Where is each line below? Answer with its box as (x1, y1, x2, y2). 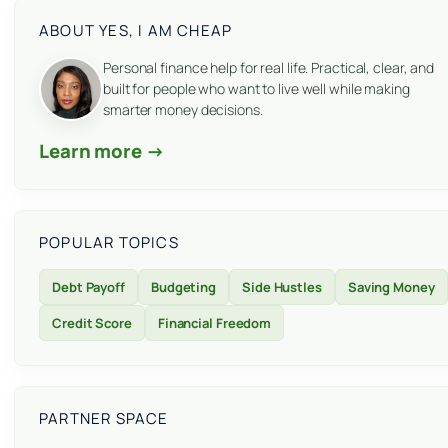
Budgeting (150, 278, 217, 297)
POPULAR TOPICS (39, 232, 179, 254)
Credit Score (52, 314, 132, 333)
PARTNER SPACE (39, 408, 169, 430)
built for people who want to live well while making (103, 79, 410, 99)
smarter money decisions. (103, 100, 263, 120)
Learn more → (39, 138, 165, 165)
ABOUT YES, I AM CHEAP (39, 20, 233, 42)
